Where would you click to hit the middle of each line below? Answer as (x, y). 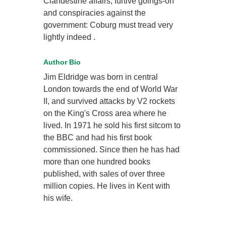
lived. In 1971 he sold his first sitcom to (112, 126)
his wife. (58, 198)
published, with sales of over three (104, 174)
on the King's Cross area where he (105, 114)
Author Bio (62, 62)
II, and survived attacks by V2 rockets (109, 101)
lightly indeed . (70, 37)
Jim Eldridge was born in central (101, 77)
